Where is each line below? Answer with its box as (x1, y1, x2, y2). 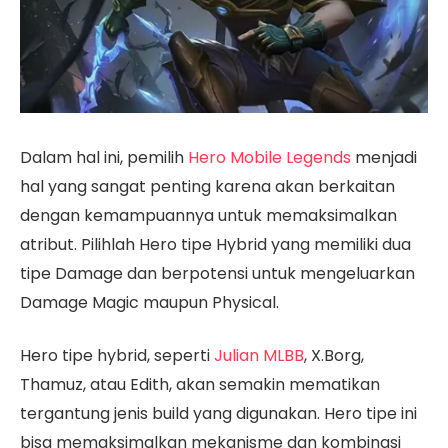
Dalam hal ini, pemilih (20, 145, 188, 169)
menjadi (355, 145, 417, 169)
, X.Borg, (304, 344, 364, 368)
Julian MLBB (214, 344, 304, 368)
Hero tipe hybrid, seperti (20, 344, 214, 368)
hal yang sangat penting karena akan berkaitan (20, 174, 395, 198)
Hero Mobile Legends (188, 145, 355, 169)
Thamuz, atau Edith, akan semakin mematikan (20, 373, 380, 397)
